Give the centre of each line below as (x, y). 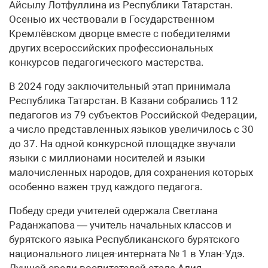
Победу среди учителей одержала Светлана (113, 210)
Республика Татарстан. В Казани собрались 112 (124, 100)
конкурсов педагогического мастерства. (106, 62)
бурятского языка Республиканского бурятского (124, 239)
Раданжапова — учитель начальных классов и (120, 225)
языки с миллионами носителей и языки (107, 158)
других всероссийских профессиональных (111, 48)
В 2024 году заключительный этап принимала (120, 86)
